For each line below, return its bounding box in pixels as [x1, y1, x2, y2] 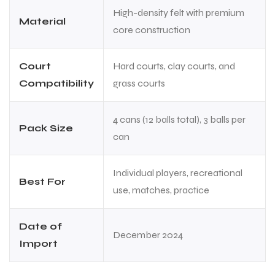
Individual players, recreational [113, 167, 242, 179]
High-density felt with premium [113, 7, 244, 19]
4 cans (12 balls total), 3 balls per [113, 114, 246, 126]
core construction [113, 24, 190, 36]
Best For [19, 176, 66, 188]
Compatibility [19, 77, 94, 90]
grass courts [113, 77, 165, 90]
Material [19, 15, 66, 28]
